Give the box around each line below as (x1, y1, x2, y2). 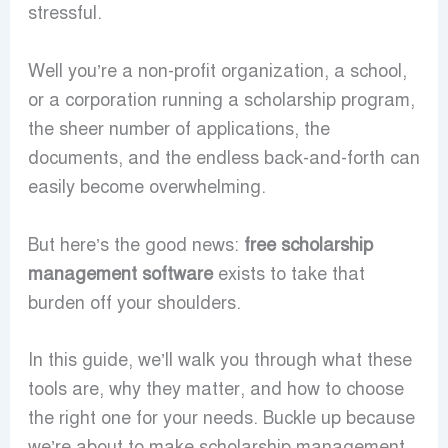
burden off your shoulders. (27, 291, 241, 314)
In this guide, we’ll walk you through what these (27, 349, 412, 372)
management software (27, 262, 213, 285)
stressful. (27, 2, 102, 24)
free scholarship (243, 233, 373, 256)
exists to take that (212, 262, 365, 285)
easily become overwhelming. (27, 175, 266, 198)
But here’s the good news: (27, 233, 244, 256)
